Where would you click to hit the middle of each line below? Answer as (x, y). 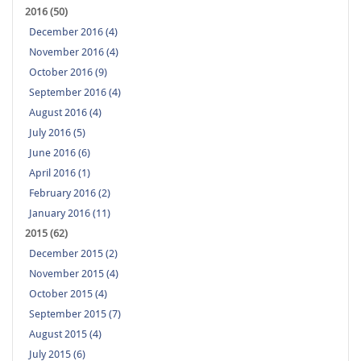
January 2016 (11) (70, 214)
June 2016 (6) (60, 153)
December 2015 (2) (73, 254)
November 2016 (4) (74, 52)
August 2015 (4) (65, 334)
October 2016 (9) (68, 73)
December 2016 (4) (73, 32)
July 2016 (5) (57, 133)
